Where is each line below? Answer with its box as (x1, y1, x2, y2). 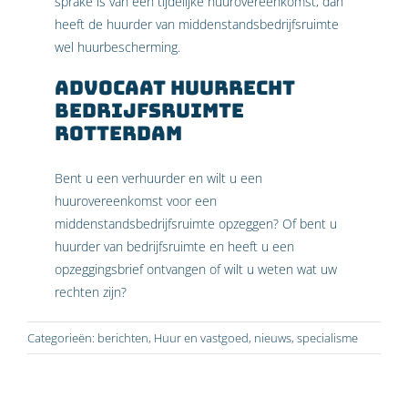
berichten (97, 329, 148, 346)
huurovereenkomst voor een (55, 191, 217, 209)
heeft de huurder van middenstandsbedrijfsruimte (55, 15, 339, 33)
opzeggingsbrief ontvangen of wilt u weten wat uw (55, 260, 337, 278)
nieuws (254, 329, 291, 346)
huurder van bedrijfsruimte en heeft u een (55, 237, 294, 255)
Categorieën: (27, 329, 97, 346)
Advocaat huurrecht (55, 75, 295, 100)
